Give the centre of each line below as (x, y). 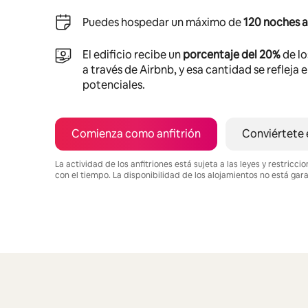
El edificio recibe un (133, 54)
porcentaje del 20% (232, 54)
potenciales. (114, 85)
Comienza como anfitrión (136, 133)
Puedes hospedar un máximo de (163, 22)
